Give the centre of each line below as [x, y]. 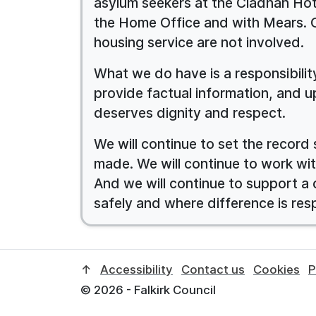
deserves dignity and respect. [190, 113]
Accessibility [136, 269]
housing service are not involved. [199, 42]
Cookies [276, 269]
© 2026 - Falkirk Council [148, 290]
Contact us [213, 269]
